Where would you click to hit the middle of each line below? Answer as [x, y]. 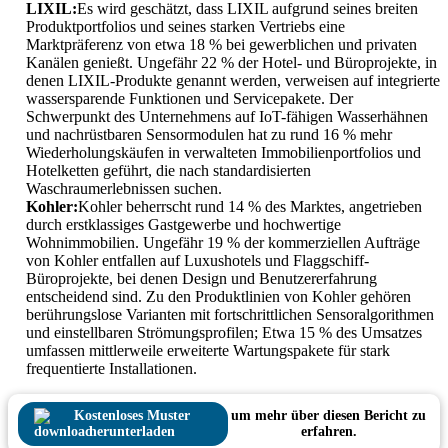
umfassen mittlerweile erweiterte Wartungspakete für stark [208, 351]
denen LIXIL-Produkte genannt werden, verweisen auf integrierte [233, 81]
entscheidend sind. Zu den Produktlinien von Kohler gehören [218, 297]
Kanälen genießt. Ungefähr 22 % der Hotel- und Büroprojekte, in [231, 63]
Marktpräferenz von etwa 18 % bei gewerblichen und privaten [221, 45]
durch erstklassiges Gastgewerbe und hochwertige [183, 225]
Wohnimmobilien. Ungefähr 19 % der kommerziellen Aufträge [223, 243]
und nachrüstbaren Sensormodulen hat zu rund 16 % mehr [209, 135]
